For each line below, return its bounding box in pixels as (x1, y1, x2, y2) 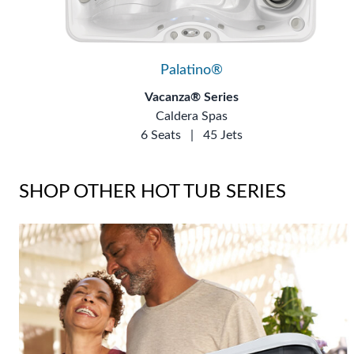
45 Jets (202, 128, 243, 141)
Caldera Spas (155, 109, 228, 122)
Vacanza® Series (144, 90, 239, 104)
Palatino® (160, 62, 223, 77)
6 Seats (140, 128, 181, 141)
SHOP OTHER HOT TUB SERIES (19, 182, 286, 201)
